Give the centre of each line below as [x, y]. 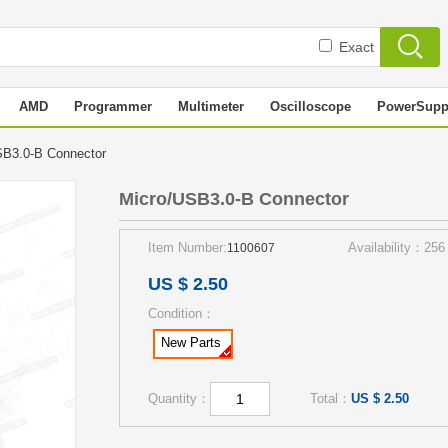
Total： [330, 398]
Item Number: [187, 247]
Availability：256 [396, 247]
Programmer [113, 106]
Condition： [181, 313]
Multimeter [211, 106]
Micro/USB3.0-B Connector [234, 199]
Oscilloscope [310, 106]
